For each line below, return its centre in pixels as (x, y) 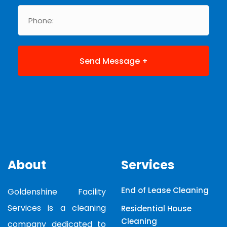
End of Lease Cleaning (165, 190)
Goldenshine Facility (57, 192)
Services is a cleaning (57, 208)
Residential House (156, 209)
